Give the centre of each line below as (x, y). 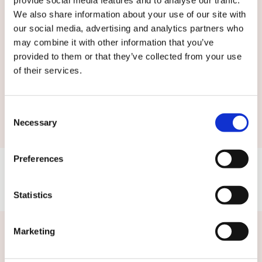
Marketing (34, 231)
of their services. (48, 70)
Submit (59, 100)
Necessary (35, 122)
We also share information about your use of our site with (130, 14)
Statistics (33, 195)
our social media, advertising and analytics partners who (128, 28)
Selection (22, 125)
